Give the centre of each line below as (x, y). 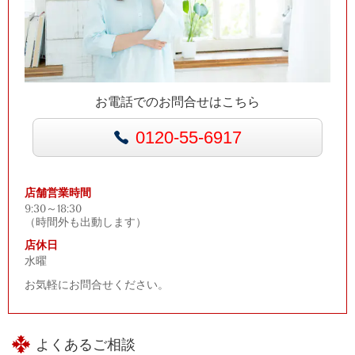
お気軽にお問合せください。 (97, 285)
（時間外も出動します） (91, 222)
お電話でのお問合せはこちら (177, 102)
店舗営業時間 (58, 193)
